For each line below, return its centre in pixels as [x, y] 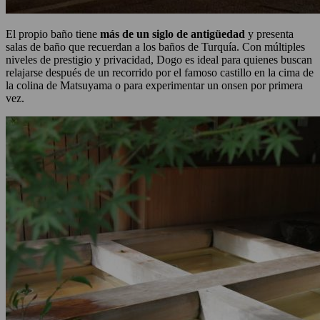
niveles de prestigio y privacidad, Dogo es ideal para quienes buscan [159, 60]
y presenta [269, 34]
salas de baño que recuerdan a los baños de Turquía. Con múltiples [155, 47]
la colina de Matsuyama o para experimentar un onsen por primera [154, 86]
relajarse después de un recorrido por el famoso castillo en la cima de [160, 73]
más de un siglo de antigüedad [172, 34]
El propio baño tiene [53, 34]
